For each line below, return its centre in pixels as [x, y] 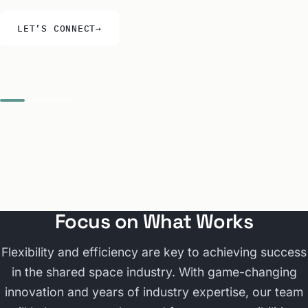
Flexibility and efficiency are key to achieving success [154, 252]
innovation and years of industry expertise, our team [154, 292]
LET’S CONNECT [57, 28]
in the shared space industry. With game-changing [154, 272]
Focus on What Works [154, 221]
